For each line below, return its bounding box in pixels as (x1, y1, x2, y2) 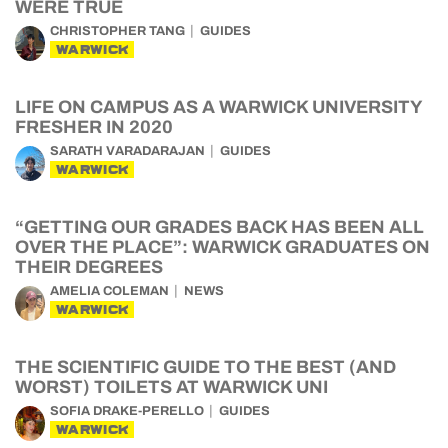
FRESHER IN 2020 (15, 117, 173, 137)
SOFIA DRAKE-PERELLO (50, 404, 204, 418)
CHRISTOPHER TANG (50, 24, 185, 38)
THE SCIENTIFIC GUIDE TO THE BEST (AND (15, 357, 396, 377)
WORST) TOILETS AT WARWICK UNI (15, 377, 328, 397)
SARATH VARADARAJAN (50, 144, 205, 158)
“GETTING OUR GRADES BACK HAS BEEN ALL (15, 217, 424, 237)
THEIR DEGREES (15, 257, 163, 277)
